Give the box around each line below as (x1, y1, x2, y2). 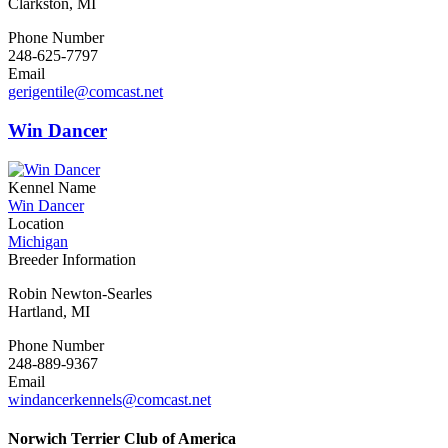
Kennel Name (8, 178, 96, 196)
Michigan (8, 232, 68, 250)
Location (8, 214, 64, 232)
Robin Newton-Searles (8, 284, 152, 302)
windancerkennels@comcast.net (8, 390, 211, 408)
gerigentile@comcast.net (8, 83, 163, 101)
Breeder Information (8, 250, 136, 268)
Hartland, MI (8, 302, 90, 320)
